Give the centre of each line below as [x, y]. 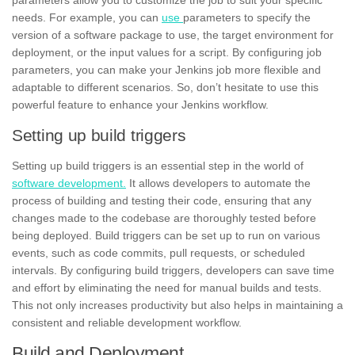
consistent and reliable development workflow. [127, 322]
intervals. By [44, 270]
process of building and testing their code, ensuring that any [162, 200]
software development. [69, 183]
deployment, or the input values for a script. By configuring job [167, 52]
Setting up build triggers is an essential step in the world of [158, 165]
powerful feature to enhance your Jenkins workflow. [140, 104]
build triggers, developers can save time [235, 270]
